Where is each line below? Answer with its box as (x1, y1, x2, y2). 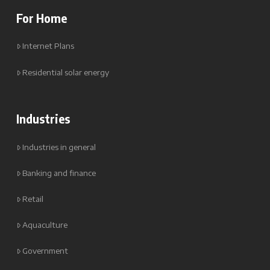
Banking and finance (22, 168, 96, 178)
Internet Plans (22, 41, 74, 51)
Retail (22, 193, 43, 204)
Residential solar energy (22, 67, 109, 77)
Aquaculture (22, 220, 67, 230)
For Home (16, 11, 67, 26)
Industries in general (22, 142, 96, 152)
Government (22, 246, 68, 256)
